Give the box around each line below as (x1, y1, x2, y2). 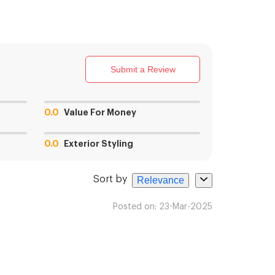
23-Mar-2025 (159, 203, 212, 212)
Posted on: (113, 203, 157, 212)
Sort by (93, 174, 127, 184)
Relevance (137, 174, 184, 185)
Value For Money (64, 107, 136, 117)
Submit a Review (110, 64, 176, 74)
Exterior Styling (64, 139, 133, 148)
